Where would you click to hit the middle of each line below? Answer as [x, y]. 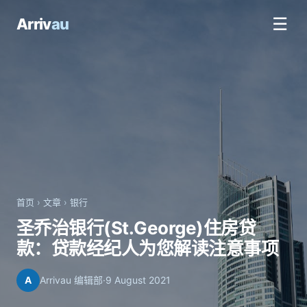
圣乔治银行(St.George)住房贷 [136, 228]
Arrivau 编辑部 [71, 280]
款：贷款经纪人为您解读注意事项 [148, 248]
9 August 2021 [138, 280]
